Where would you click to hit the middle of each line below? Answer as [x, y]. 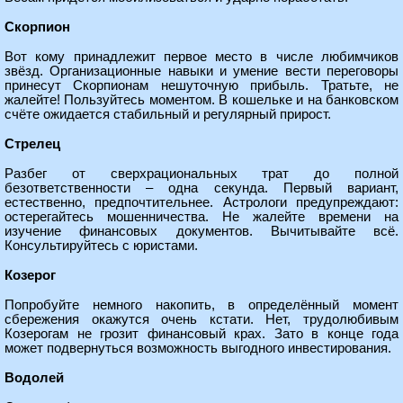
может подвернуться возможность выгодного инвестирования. [198, 348]
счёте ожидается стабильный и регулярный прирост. [168, 114]
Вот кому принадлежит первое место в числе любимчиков [201, 57]
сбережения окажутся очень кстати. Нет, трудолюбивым [201, 319]
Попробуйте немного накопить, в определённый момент [201, 305]
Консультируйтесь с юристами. [101, 246]
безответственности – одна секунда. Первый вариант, [201, 188]
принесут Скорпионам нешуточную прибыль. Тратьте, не [201, 85]
